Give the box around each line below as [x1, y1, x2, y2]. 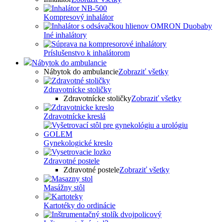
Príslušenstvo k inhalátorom [44, 48, 130, 57]
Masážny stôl [44, 183, 85, 192]
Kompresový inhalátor [44, 12, 113, 21]
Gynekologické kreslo [44, 138, 112, 147]
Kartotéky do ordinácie [44, 201, 115, 210]
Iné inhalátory [44, 30, 87, 39]
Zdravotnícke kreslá [44, 111, 106, 120]
